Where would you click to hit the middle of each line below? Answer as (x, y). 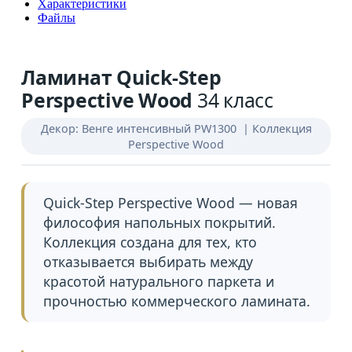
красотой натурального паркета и (159, 282)
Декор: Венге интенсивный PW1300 (140, 128)
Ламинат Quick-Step (121, 77)
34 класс (235, 99)
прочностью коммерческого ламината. (177, 301)
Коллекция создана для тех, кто (150, 242)
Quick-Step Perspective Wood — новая (171, 203)
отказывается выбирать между (148, 262)
